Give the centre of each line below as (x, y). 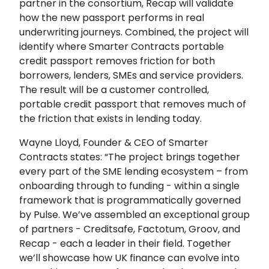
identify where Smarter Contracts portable (122, 46)
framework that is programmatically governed (130, 200)
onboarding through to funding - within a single (129, 186)
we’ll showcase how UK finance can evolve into (129, 258)
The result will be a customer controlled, (114, 89)
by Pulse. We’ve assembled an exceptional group (134, 214)
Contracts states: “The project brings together (130, 157)
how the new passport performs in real (112, 17)
